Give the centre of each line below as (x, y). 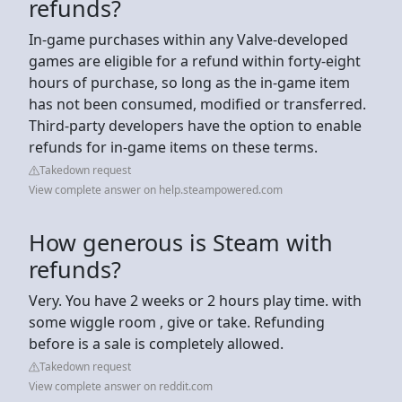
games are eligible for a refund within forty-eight (195, 61)
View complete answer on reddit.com (121, 386)
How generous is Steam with (181, 242)
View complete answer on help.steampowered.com (156, 189)
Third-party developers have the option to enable (195, 125)
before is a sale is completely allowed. (156, 343)
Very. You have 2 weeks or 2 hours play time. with (195, 300)
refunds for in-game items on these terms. (173, 147)
